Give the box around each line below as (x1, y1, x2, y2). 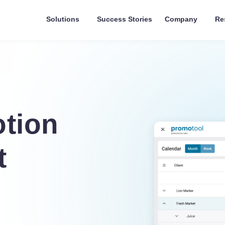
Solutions (46, 15, 79, 23)
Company (165, 15, 197, 23)
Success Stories (97, 15, 152, 23)
